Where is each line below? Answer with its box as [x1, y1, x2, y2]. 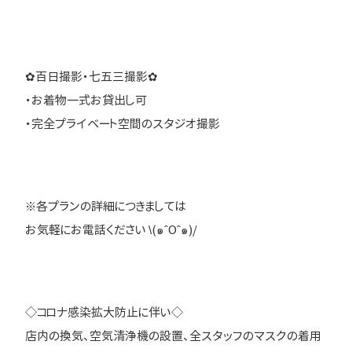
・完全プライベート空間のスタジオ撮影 [25, 115, 220, 132]
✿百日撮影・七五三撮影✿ [25, 68, 158, 85]
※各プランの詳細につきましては [25, 198, 186, 214]
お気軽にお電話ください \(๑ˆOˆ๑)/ [25, 222, 197, 238]
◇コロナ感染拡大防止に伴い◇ [25, 304, 183, 321]
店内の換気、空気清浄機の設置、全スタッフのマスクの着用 [25, 328, 321, 344]
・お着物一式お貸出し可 [25, 92, 147, 108]
